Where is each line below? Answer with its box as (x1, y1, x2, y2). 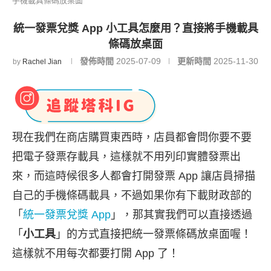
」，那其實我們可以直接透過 (111, 209, 252, 221)
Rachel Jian (22, 57, 62, 66)
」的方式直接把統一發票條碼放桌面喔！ (56, 228, 252, 240)
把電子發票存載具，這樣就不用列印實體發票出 (12, 151, 241, 163)
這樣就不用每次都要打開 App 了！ (12, 247, 179, 260)
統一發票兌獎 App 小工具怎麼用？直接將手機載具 (13, 22, 258, 34)
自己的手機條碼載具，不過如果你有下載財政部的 (12, 189, 252, 201)
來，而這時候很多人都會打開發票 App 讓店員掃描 (12, 170, 255, 182)
